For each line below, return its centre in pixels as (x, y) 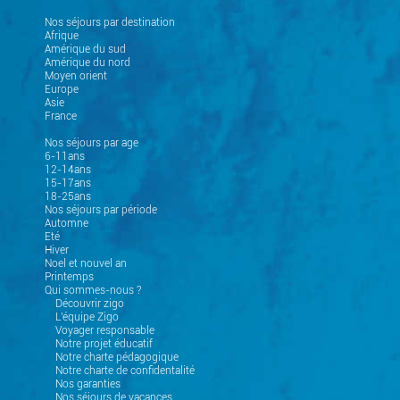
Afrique (62, 36)
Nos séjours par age (92, 143)
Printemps (69, 277)
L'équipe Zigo (82, 317)
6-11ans (65, 157)
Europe (62, 90)
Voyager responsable (100, 331)
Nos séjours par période (101, 210)
